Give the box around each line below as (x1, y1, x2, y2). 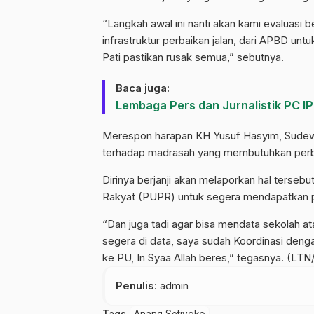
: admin (154, 279, 189, 292)
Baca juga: (116, 81, 170, 95)
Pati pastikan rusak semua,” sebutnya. (102, 50, 284, 64)
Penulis (116, 279, 154, 292)
